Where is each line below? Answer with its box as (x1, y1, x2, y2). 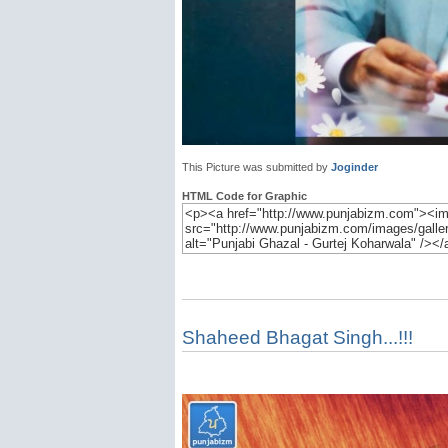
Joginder (331, 161, 378, 173)
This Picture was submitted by (182, 161, 331, 173)
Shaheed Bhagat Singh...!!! (182, 327, 413, 348)
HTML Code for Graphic (182, 190, 307, 202)
